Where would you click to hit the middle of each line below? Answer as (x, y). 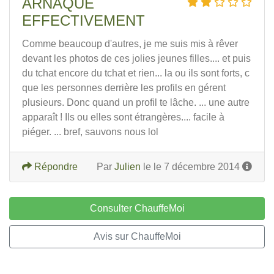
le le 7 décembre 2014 (191, 167)
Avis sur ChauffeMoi (137, 236)
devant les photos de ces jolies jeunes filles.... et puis (136, 58)
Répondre (55, 167)
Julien (128, 167)
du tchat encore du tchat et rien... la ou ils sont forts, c (136, 73)
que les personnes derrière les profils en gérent (124, 88)
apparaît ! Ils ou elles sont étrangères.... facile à (123, 117)
